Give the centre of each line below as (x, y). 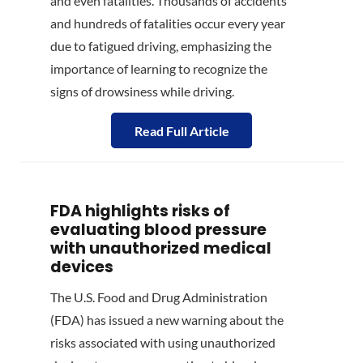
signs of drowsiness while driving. (142, 91)
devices (82, 267)
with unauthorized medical (161, 249)
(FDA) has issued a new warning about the (167, 319)
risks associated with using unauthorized (163, 342)
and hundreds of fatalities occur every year (168, 23)
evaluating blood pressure (158, 230)
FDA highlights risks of (140, 211)
